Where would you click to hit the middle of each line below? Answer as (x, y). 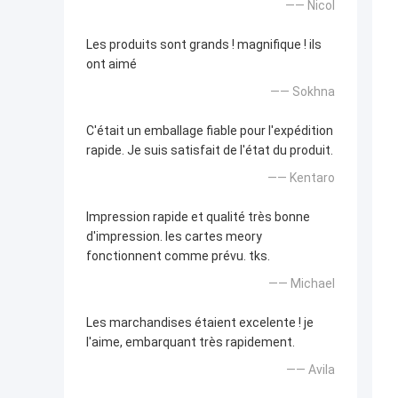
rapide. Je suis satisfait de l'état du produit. (210, 151)
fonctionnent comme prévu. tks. (178, 256)
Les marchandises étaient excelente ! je (200, 323)
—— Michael (302, 284)
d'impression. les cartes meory (174, 237)
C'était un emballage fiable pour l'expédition (210, 131)
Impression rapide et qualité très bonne (198, 217)
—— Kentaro (301, 178)
